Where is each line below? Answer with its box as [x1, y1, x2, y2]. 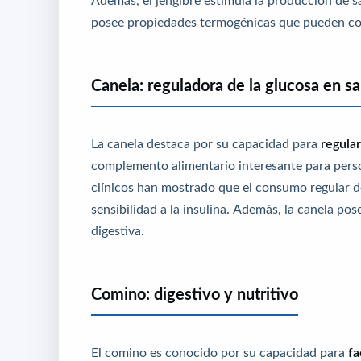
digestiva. [91, 223, 144, 237]
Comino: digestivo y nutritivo [91, 285, 298, 302]
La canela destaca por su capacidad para [91, 136, 321, 150]
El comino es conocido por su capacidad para [91, 345, 348, 359]
